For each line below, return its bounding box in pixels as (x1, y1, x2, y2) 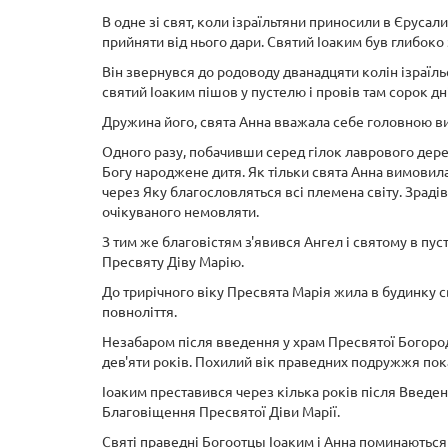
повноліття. (102, 304, 177, 321)
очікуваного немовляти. (102, 204, 259, 221)
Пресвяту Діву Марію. (102, 254, 244, 271)
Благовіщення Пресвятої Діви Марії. (102, 404, 340, 421)
